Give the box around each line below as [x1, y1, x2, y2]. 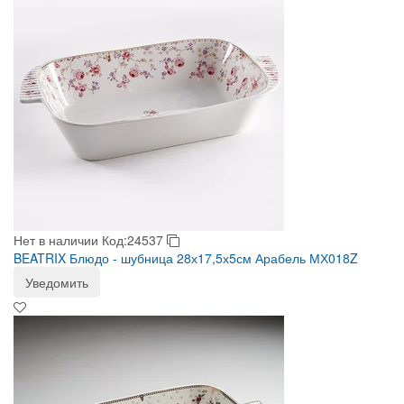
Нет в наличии [14, 231, 98, 249]
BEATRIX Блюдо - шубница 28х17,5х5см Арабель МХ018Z [14, 249, 358, 267]
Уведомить [25, 273, 88, 291]
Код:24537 [102, 231, 167, 249]
